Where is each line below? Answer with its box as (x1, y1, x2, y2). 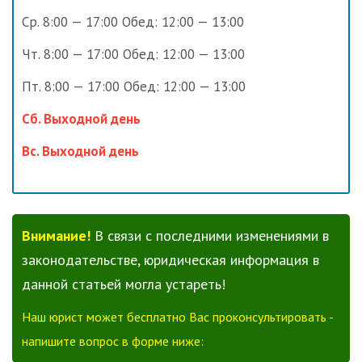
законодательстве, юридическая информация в (22, 250, 319, 270)
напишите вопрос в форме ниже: (22, 333, 204, 350)
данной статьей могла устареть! (22, 275, 225, 294)
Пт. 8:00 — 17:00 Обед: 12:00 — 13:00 (22, 78, 246, 96)
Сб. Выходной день (22, 110, 141, 128)
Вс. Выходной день (22, 142, 139, 161)
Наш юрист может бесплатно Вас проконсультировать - (22, 309, 333, 326)
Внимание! (22, 226, 95, 246)
